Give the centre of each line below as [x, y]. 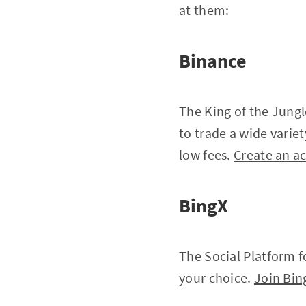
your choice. [217, 278]
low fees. [207, 155]
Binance [213, 61]
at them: [204, 10]
